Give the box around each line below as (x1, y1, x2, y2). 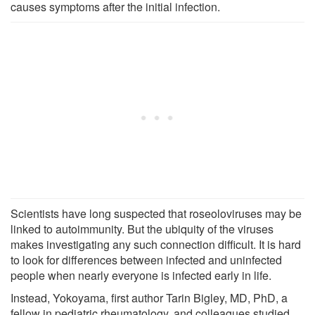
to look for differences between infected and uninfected (11, 251, 282, 268)
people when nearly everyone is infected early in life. (11, 266, 271, 283)
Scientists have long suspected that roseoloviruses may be (11, 205, 302, 221)
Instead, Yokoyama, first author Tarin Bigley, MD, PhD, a (11, 289, 288, 306)
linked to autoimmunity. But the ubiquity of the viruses (11, 220, 274, 237)
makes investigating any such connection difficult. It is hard (11, 236, 301, 252)
